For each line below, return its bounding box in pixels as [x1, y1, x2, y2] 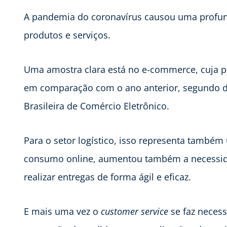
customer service [101, 205, 168, 217]
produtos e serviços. [24, 28, 110, 41]
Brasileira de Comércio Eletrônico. [24, 99, 169, 112]
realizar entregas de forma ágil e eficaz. [24, 170, 191, 183]
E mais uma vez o [24, 205, 101, 217]
